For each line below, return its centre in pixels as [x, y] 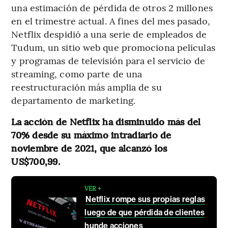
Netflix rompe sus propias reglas [146, 199]
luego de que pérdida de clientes [145, 212]
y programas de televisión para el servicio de [108, 60]
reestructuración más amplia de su [87, 87]
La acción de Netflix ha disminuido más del [106, 121]
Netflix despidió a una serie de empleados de [109, 34]
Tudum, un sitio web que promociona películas [113, 47]
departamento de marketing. [73, 100]
